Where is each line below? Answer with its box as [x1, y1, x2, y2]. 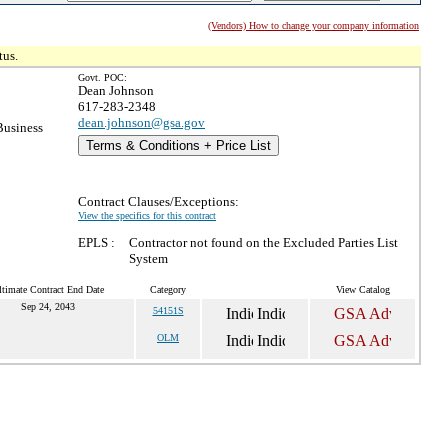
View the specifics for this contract [78, 210, 216, 221]
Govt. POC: [78, 72, 127, 83]
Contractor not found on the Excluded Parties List [129, 235, 398, 250]
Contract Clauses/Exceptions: [78, 194, 239, 209]
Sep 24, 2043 [20, 301, 75, 312]
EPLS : [78, 235, 115, 250]
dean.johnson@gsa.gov [78, 115, 205, 130]
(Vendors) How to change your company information [208, 20, 419, 31]
